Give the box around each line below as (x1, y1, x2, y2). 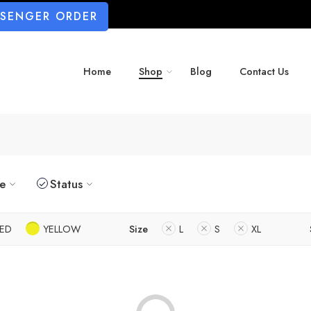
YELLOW (43, 221, 81, 236)
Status (50, 175, 83, 192)
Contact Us (239, 64, 289, 79)
